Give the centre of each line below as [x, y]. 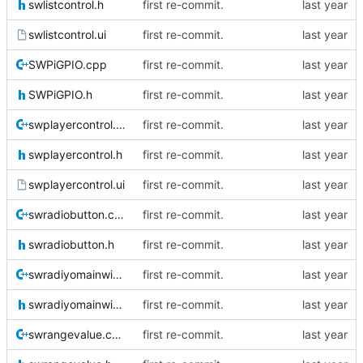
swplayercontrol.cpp [121, 125]
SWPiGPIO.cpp [68, 65]
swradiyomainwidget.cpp [117, 275]
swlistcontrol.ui [67, 35]
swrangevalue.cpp [117, 335]
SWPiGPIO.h [60, 95]
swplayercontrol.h [75, 155]
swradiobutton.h [71, 245]
